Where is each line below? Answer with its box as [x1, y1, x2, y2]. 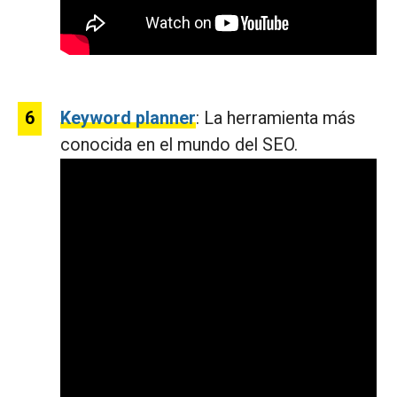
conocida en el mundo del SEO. [60, 135, 298, 156]
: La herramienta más [196, 108, 355, 129]
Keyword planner [60, 108, 196, 129]
